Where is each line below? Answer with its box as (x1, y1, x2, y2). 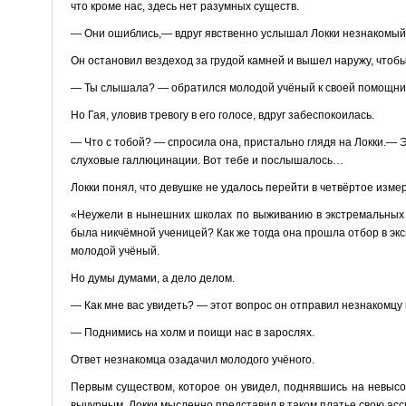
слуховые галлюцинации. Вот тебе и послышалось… (70, 153, 343, 167)
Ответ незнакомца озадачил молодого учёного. (70, 353, 314, 366)
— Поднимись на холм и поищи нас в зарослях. (70, 325, 314, 339)
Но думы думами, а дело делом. (70, 271, 235, 285)
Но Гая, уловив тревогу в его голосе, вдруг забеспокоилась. (70, 108, 374, 121)
